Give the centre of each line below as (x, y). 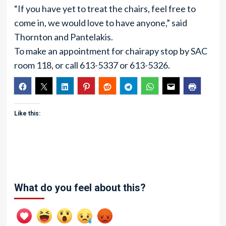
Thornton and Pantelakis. (63, 37)
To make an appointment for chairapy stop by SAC (110, 51)
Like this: (27, 114)
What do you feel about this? (80, 188)
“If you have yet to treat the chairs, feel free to (105, 9)
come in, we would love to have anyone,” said (100, 23)
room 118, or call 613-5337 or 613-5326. (92, 65)
